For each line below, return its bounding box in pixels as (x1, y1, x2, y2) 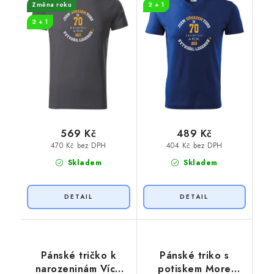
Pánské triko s (160, 248, 229, 263)
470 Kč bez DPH (50, 141, 106, 151)
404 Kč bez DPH (166, 141, 223, 151)
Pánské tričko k (40, 248, 116, 263)
